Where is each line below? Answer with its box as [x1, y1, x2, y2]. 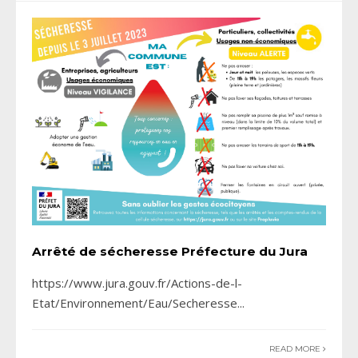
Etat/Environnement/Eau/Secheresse [32, 295, 237, 312]
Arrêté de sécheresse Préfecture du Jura [32, 244, 308, 260]
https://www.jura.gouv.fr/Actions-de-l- [32, 275, 242, 292]
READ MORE [269, 344, 323, 355]
